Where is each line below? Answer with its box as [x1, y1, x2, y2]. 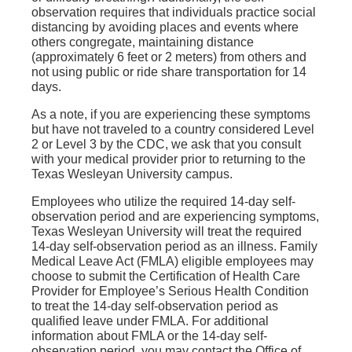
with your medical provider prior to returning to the [31, 152, 306, 166]
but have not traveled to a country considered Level [31, 123, 314, 136]
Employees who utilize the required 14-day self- [31, 195, 295, 208]
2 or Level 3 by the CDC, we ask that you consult [31, 137, 301, 151]
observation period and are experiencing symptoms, [31, 210, 319, 223]
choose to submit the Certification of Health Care [31, 269, 300, 283]
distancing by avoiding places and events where [31, 20, 299, 34]
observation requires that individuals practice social [31, 5, 316, 19]
